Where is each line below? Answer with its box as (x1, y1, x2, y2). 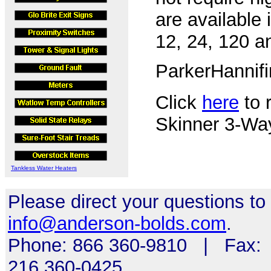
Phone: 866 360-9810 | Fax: (8, 235, 261, 256)
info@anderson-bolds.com (8, 213, 226, 234)
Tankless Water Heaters (11, 165, 77, 171)
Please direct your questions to (8, 191, 266, 212)
